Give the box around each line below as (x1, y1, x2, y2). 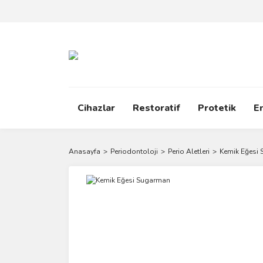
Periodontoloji (110, 147, 158, 156)
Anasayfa (69, 147, 100, 156)
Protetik (198, 102, 236, 114)
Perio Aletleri (168, 147, 210, 156)
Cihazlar (77, 102, 115, 114)
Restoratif (133, 102, 180, 114)
